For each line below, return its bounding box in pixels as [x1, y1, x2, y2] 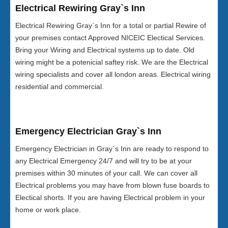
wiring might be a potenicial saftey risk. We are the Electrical [15, 58, 208, 66]
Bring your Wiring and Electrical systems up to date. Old [15, 46, 194, 54]
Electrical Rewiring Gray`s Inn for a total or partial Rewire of [15, 21, 206, 30]
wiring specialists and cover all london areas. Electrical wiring [15, 70, 211, 78]
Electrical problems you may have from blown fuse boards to [15, 181, 210, 189]
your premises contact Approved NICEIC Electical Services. [15, 34, 205, 42]
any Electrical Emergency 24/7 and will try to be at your [15, 157, 192, 165]
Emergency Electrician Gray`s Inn [15, 126, 161, 136]
